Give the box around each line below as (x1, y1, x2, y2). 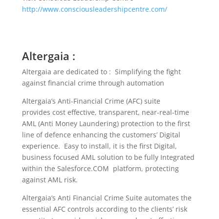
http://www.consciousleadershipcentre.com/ (22, 4, 167, 14)
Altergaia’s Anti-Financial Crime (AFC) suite (22, 96, 160, 106)
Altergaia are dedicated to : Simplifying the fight (22, 67, 181, 76)
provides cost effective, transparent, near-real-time (22, 108, 189, 117)
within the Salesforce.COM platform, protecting (22, 164, 179, 173)
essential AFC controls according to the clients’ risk (22, 204, 187, 214)
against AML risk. (22, 175, 78, 184)
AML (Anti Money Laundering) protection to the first (22, 119, 190, 128)
